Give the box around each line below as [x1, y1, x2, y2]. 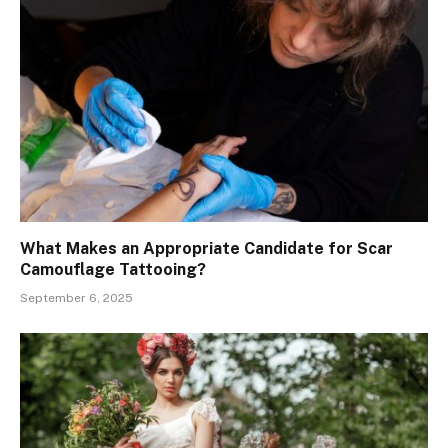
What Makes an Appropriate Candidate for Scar [20, 239, 393, 259]
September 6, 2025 [20, 291, 133, 306]
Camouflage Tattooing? [20, 260, 206, 280]
